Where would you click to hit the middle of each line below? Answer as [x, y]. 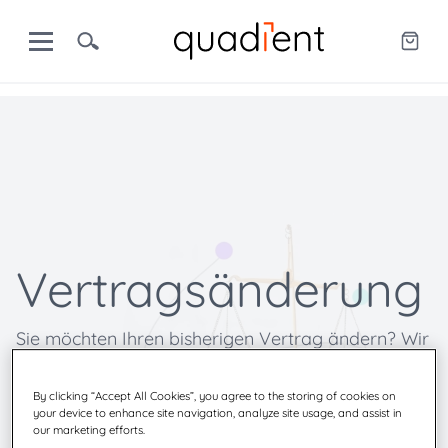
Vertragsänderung [219, 289]
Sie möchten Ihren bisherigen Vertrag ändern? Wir [222, 338]
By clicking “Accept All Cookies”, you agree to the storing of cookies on [215, 395]
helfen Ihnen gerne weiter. [120, 365]
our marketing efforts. [89, 429]
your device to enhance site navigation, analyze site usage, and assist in [218, 412]
